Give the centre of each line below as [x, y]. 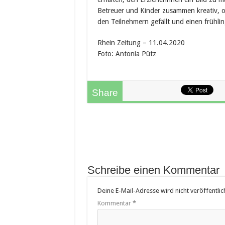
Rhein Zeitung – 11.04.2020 [141, 43]
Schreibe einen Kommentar [153, 170]
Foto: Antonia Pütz [127, 54]
